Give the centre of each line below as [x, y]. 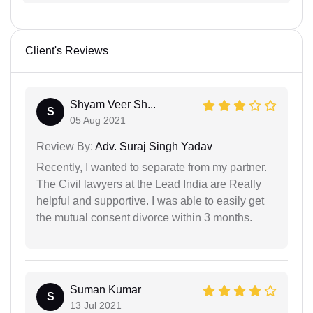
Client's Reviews [67, 50]
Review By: [65, 146]
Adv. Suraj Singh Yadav [153, 146]
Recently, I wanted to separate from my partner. [152, 167]
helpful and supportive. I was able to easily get [150, 201]
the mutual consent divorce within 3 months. [144, 217]
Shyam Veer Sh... [113, 104]
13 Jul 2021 [96, 305]
